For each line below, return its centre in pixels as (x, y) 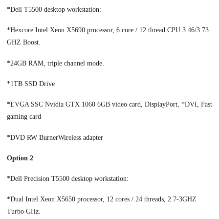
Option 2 (20, 158)
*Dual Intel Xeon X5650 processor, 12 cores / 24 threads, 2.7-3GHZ (102, 199)
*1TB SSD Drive (31, 84)
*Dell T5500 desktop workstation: (54, 9)
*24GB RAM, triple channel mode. (55, 63)
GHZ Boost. (24, 43)
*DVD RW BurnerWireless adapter (55, 137)
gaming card (24, 117)
